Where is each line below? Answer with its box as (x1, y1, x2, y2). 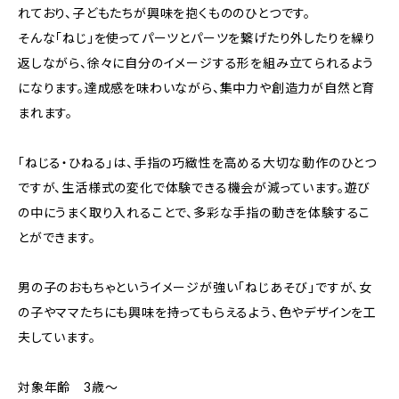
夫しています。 (18, 330, 96, 345)
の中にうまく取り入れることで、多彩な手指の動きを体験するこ (18, 205, 371, 220)
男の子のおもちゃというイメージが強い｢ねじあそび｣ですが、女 (18, 280, 372, 295)
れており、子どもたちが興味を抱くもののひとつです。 (18, 5, 311, 20)
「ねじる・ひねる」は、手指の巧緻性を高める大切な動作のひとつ (18, 155, 377, 170)
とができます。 (18, 230, 96, 245)
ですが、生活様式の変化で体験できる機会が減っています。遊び (18, 180, 371, 195)
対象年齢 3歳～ (18, 379, 118, 395)
